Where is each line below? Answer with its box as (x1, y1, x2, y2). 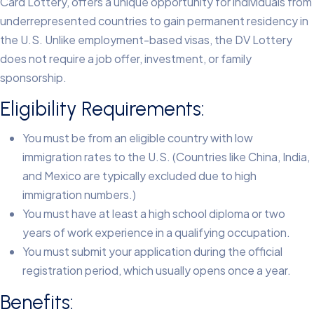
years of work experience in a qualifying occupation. (22, 225, 290, 240)
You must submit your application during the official (22, 244, 282, 259)
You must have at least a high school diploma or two (22, 206, 285, 221)
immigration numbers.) (22, 187, 136, 203)
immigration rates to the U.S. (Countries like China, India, (22, 149, 310, 165)
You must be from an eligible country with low (22, 130, 253, 146)
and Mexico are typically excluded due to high (22, 168, 257, 184)
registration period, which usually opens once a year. (22, 263, 291, 278)
